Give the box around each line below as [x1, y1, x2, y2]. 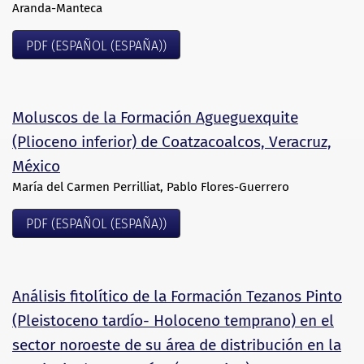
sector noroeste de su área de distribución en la [12, 335, 341, 354]
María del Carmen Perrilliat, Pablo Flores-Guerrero [12, 180, 289, 195]
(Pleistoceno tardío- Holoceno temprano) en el [12, 310, 334, 330]
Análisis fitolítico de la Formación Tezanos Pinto [12, 286, 342, 305]
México [12, 157, 60, 176]
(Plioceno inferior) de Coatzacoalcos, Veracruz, [12, 132, 331, 152]
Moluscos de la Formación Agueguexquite [12, 108, 298, 128]
